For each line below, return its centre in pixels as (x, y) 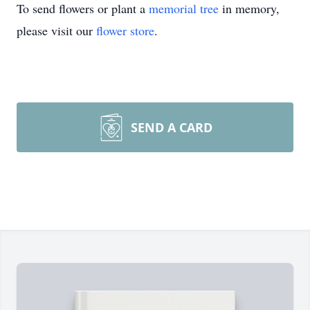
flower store (125, 30)
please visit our (56, 30)
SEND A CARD (172, 127)
